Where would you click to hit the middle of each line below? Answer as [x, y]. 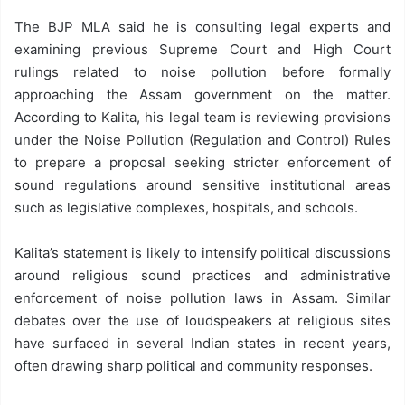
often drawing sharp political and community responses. [193, 366]
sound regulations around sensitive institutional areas [202, 185]
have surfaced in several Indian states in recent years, [202, 343]
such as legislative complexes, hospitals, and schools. [186, 207]
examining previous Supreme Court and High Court [202, 49]
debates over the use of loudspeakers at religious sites [202, 320]
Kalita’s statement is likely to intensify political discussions [202, 253]
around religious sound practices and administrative [202, 275]
